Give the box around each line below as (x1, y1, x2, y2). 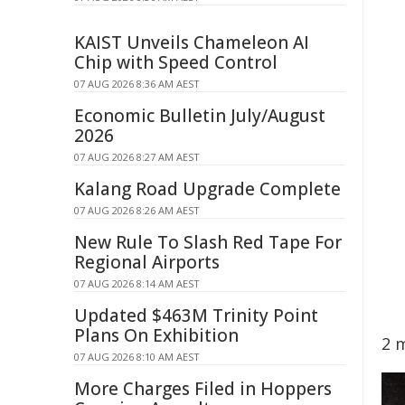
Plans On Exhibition (74, 324, 239, 347)
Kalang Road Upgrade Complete (74, 177, 341, 201)
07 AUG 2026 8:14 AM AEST (74, 277, 200, 290)
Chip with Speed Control (74, 51, 278, 74)
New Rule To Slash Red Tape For (74, 231, 342, 254)
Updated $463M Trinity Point (74, 304, 318, 327)
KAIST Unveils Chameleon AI (74, 31, 309, 54)
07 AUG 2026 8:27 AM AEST (74, 150, 200, 164)
